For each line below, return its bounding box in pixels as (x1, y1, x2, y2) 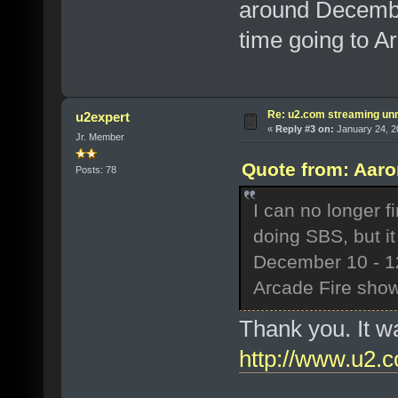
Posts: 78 (75, 164, 116, 176)
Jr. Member (75, 131, 124, 142)
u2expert (76, 108, 131, 124)
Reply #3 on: (275, 123, 334, 134)
